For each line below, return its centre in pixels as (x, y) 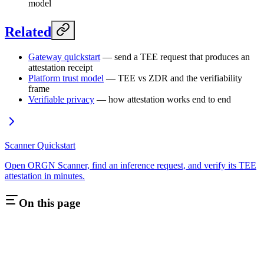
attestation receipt (60, 68)
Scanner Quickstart (40, 146)
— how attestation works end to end (163, 100)
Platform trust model (66, 78)
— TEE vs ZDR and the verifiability (173, 78)
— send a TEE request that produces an (175, 57)
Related (28, 32)
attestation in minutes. (45, 176)
